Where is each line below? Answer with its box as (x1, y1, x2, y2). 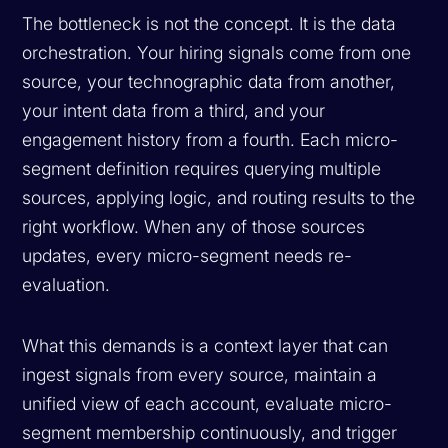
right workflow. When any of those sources (22, 215, 366, 237)
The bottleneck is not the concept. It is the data (22, 12, 397, 34)
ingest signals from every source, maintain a (22, 363, 378, 385)
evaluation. (22, 273, 111, 295)
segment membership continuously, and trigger (22, 421, 398, 443)
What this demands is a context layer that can (22, 334, 389, 356)
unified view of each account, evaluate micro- (22, 392, 393, 414)
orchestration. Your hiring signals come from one (22, 41, 412, 63)
